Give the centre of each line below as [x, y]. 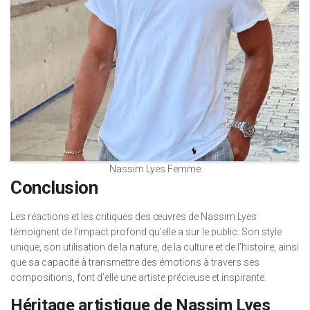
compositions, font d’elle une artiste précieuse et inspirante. [138, 277]
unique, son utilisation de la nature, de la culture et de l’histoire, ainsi [155, 247]
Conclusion [54, 187]
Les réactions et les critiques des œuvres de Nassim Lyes [134, 216]
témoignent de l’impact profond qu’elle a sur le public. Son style [146, 231]
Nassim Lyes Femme [155, 168]
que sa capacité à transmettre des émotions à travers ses [135, 262]
